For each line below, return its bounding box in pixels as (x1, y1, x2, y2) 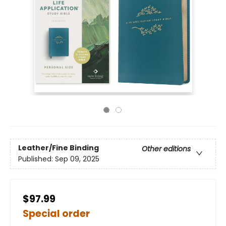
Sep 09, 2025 (55, 154, 99, 164)
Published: (18, 154, 55, 164)
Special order (23, 207, 90, 220)
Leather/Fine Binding (18, 143, 99, 153)
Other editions (142, 144, 191, 154)
